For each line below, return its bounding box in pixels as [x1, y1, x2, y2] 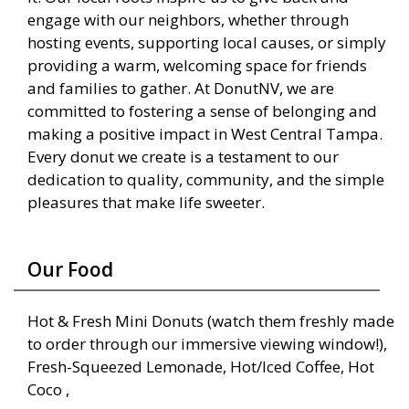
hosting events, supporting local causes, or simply [27, 32, 386, 54]
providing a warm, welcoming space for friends [27, 55, 367, 77]
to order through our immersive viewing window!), [27, 333, 387, 355]
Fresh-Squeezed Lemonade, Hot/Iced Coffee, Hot [27, 356, 374, 378]
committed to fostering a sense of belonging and [27, 100, 377, 122]
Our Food [27, 257, 113, 283]
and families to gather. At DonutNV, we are [27, 78, 334, 100]
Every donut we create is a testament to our [27, 146, 339, 168]
